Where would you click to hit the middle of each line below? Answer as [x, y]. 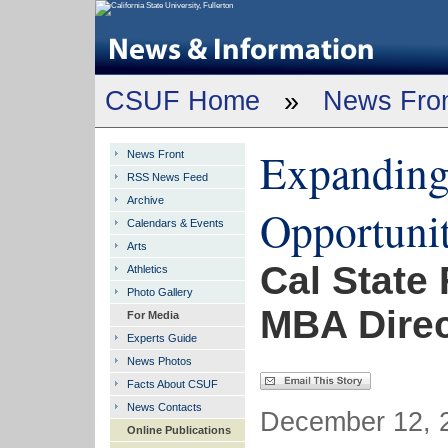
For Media [152, 315]
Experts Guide [161, 338]
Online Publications [178, 430]
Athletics [147, 269]
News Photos [159, 361]
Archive [145, 200]
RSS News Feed [167, 177]
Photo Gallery [159, 292]
